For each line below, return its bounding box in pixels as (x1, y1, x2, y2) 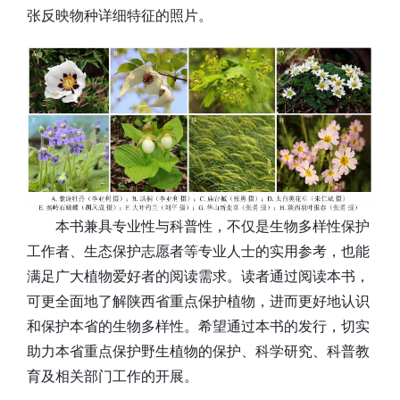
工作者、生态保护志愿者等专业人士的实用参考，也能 (27, 239, 370, 261)
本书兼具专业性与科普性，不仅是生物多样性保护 (55, 214, 370, 236)
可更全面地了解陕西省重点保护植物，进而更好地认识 (27, 289, 370, 311)
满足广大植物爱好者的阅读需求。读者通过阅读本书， (27, 264, 370, 286)
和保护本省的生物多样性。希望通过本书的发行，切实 (27, 314, 370, 336)
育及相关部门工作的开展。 (27, 364, 198, 386)
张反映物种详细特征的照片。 (27, 4, 212, 26)
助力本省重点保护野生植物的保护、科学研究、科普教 (27, 339, 370, 361)
